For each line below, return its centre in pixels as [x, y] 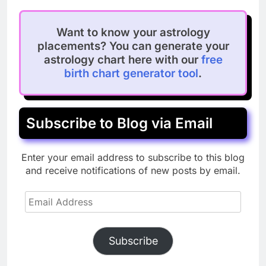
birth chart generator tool [131, 73]
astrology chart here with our [122, 59]
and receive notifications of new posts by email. [133, 170]
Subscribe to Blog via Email [119, 123]
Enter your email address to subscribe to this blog [133, 157]
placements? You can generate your [133, 46]
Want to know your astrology [133, 32]
